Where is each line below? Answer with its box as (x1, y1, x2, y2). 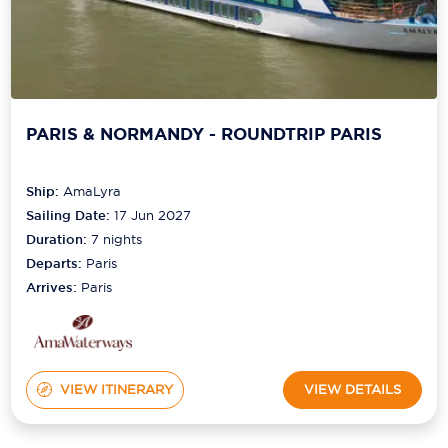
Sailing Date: (26, 206, 111, 224)
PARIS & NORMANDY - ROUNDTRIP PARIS (26, 123, 383, 146)
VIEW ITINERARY (59, 381, 173, 398)
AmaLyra (63, 182, 122, 199)
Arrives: (26, 278, 82, 296)
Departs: (26, 254, 87, 272)
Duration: (26, 230, 92, 248)
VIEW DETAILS (303, 381, 401, 398)
